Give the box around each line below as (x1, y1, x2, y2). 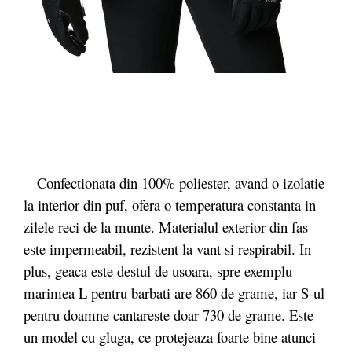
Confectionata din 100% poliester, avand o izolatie (24, 173, 324, 193)
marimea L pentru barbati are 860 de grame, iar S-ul (24, 283, 324, 303)
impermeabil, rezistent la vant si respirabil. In (49, 239, 311, 259)
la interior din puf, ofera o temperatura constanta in (24, 195, 316, 215)
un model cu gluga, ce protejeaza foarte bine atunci (24, 327, 316, 347)
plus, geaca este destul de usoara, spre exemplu (24, 261, 292, 281)
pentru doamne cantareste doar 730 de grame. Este (24, 305, 313, 325)
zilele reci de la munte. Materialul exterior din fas (24, 217, 308, 237)
